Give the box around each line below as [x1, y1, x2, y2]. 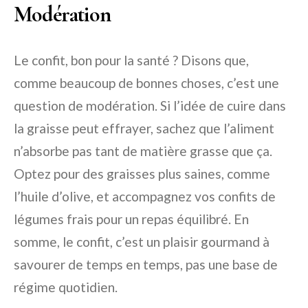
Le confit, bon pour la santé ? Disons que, [14, 52, 249, 69]
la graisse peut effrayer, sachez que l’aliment [14, 120, 274, 137]
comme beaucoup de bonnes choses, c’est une [14, 75, 279, 91]
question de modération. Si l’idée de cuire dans [14, 98, 286, 114]
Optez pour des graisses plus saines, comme [14, 166, 270, 182]
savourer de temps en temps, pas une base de [14, 256, 278, 273]
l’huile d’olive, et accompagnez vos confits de [14, 188, 276, 205]
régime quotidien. [14, 279, 118, 296]
